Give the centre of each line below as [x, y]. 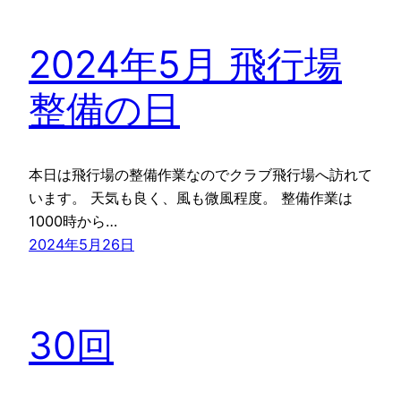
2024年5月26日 [81, 244]
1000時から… [73, 221]
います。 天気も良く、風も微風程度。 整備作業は [191, 197]
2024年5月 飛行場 [185, 64]
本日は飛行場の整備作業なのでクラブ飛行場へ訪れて [200, 174]
